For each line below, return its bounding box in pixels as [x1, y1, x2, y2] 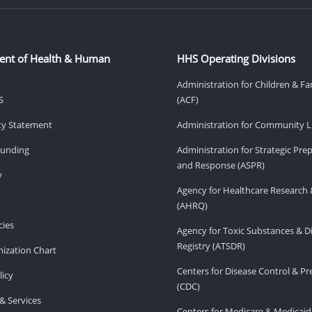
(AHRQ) [177, 198, 208, 212]
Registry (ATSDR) [177, 239, 245, 252]
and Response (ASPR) [177, 158, 265, 171]
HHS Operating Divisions [177, 51, 295, 65]
